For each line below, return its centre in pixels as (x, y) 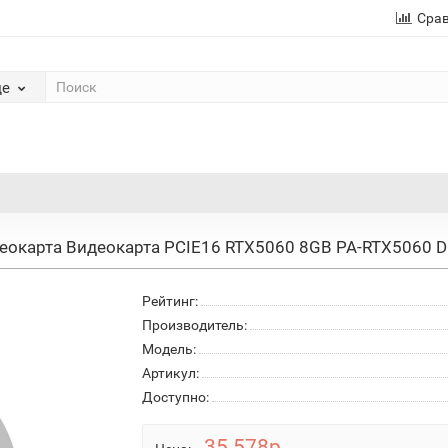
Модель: (168, 349)
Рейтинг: (169, 301)
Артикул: (170, 373)
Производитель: (194, 325)
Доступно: (175, 397)
